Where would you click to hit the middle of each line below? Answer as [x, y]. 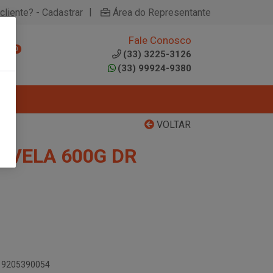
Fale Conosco [160, 40]
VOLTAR [172, 125]
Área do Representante [162, 12]
